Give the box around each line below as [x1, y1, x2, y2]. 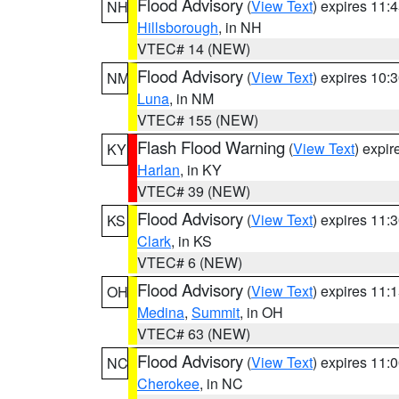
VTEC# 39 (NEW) [137, 181, 250, 201]
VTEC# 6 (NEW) [137, 252, 242, 273]
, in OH [240, 302, 283, 322]
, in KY [180, 159, 222, 180]
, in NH [218, 17, 262, 37]
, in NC [199, 373, 243, 394]
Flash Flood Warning [137, 135, 285, 159]
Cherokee [137, 373, 199, 394]
